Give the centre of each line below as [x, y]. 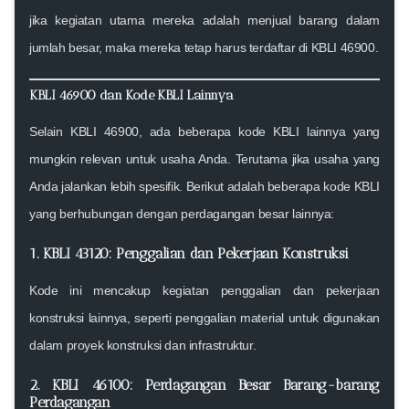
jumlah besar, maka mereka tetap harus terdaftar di [170, 47]
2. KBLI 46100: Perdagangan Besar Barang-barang [204, 384]
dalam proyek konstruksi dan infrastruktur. [143, 345]
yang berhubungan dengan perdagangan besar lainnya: [182, 213]
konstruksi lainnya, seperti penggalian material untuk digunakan [204, 317]
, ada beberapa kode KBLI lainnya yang [259, 131]
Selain [50, 131]
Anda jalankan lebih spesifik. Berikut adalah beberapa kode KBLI [204, 186]
